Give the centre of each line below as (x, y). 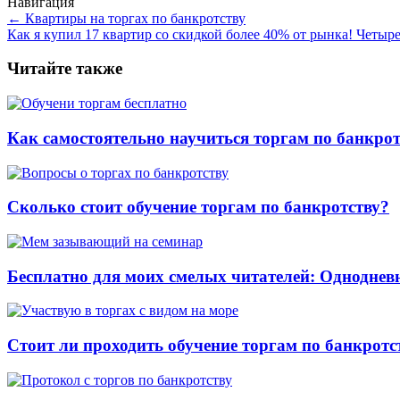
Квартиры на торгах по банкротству (133, 18)
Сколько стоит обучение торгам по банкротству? (198, 207)
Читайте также (65, 69)
